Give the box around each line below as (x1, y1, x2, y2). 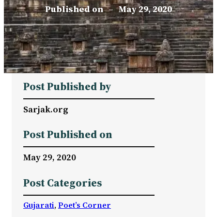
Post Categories (23, 175, 102, 190)
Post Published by (23, 79, 111, 93)
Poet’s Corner (58, 199, 111, 210)
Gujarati (23, 199, 54, 210)
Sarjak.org (23, 103, 68, 115)
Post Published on (23, 127, 112, 142)
